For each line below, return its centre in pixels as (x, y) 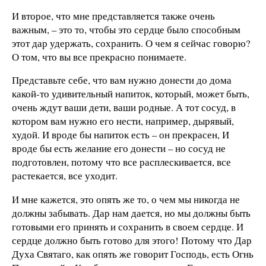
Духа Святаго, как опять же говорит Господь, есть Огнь (133, 254)
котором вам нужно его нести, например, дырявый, (123, 121)
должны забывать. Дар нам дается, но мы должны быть (131, 213)
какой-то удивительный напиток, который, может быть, (131, 94)
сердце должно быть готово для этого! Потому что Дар (132, 240)
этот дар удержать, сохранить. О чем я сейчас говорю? (131, 43)
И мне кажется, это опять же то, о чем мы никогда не (126, 199)
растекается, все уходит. (65, 176)
